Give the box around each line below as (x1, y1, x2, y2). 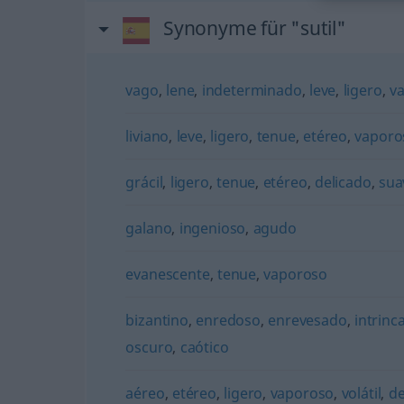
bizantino (125, 310, 188, 330)
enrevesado (268, 310, 347, 330)
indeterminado (201, 80, 302, 100)
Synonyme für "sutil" (162, 15, 346, 41)
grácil (125, 172, 163, 192)
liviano (125, 126, 170, 146)
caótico (179, 337, 229, 357)
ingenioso (179, 218, 246, 238)
